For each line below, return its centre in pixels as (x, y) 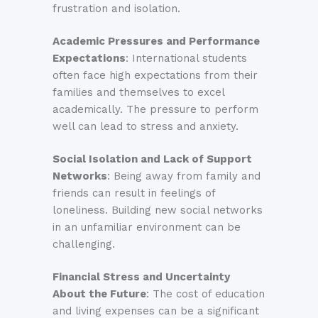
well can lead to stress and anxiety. (146, 126)
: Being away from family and (184, 176)
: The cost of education (205, 294)
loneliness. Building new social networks (158, 210)
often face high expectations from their (155, 75)
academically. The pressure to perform (155, 109)
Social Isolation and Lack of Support (152, 159)
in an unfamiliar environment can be (147, 227)
